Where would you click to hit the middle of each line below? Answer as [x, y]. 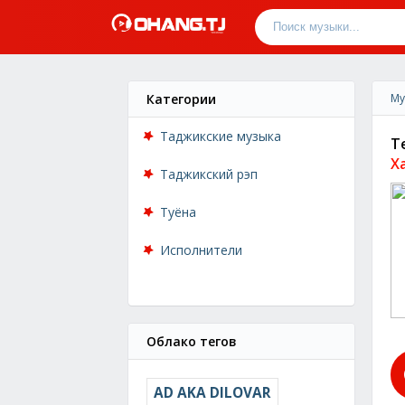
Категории [181, 99]
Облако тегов [192, 341]
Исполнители [201, 250]
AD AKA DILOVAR [212, 393]
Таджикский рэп [209, 174]
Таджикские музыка [221, 136]
